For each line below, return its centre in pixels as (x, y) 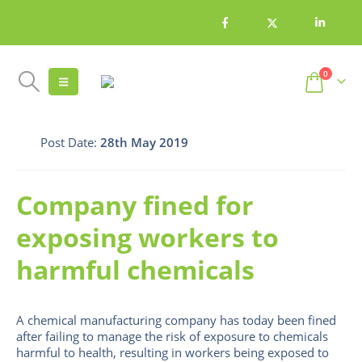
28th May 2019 (144, 142)
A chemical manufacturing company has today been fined (176, 320)
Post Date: (70, 142)
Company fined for (135, 205)
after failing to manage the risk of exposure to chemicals (172, 337)
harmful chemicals (135, 270)
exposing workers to (147, 238)
